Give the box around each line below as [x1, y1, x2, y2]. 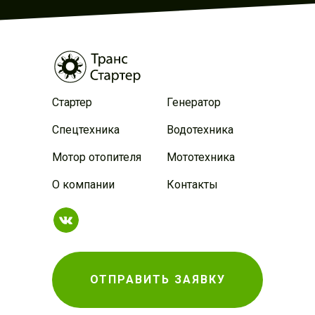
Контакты [167, 178, 218, 191]
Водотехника [167, 123, 233, 136]
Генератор [167, 96, 221, 109]
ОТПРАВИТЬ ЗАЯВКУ [89, 273, 226, 286]
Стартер [52, 96, 92, 109]
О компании [52, 178, 115, 191]
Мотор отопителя [52, 150, 141, 164]
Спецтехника [52, 123, 120, 136]
